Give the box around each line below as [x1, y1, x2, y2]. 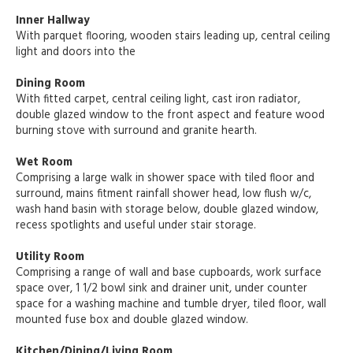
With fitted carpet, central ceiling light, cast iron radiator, [16, 91, 300, 110]
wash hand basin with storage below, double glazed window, [16, 201, 318, 220]
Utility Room [16, 248, 84, 267]
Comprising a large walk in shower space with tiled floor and [16, 169, 314, 188]
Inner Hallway [16, 12, 90, 31]
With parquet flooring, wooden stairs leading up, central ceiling [16, 28, 330, 46]
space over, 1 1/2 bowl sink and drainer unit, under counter [16, 280, 307, 299]
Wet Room [16, 154, 72, 173]
